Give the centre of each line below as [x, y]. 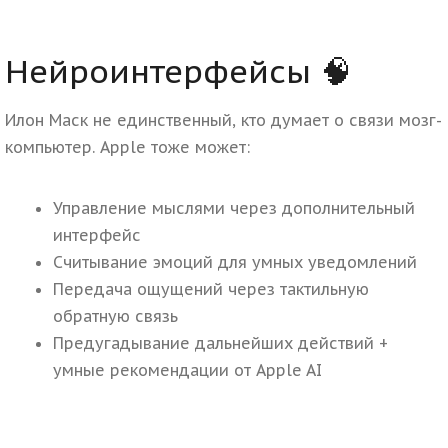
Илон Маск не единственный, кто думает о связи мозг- [223, 120]
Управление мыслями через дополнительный [234, 208]
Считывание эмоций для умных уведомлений [235, 262]
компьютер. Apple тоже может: [127, 147]
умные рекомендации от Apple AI [187, 370]
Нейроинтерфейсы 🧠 [178, 70]
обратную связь [115, 316]
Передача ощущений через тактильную [211, 289]
